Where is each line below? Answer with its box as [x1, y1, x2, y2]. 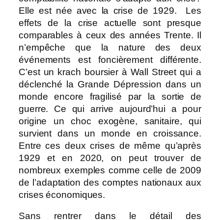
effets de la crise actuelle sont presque [19, 17, 201, 28]
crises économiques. [19, 189, 106, 200]
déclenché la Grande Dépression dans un [19, 79, 201, 89]
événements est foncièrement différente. [19, 54, 201, 65]
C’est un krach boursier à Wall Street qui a [19, 66, 201, 77]
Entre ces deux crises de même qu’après [19, 140, 201, 151]
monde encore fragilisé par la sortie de [19, 91, 201, 102]
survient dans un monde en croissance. [19, 128, 201, 138]
